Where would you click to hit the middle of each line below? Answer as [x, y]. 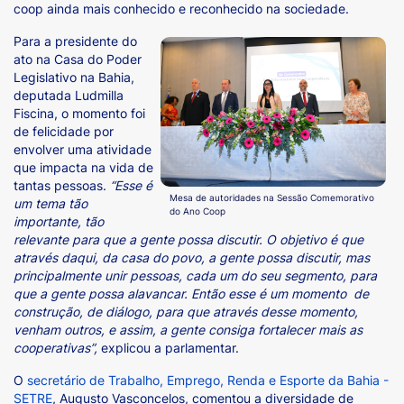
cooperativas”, [55, 347]
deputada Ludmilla [69, 95]
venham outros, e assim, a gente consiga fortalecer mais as [188, 329]
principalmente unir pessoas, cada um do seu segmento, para [195, 275]
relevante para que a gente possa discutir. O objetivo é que [188, 239]
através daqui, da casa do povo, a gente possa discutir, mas [192, 257]
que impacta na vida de [83, 167]
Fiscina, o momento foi [79, 113]
